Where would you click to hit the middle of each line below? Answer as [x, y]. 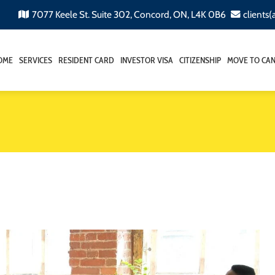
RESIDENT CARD [86, 60]
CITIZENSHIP [200, 60]
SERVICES [36, 60]
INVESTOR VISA [147, 60]
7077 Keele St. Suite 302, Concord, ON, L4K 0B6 [130, 14]
